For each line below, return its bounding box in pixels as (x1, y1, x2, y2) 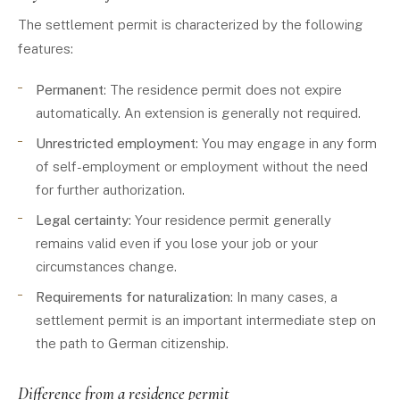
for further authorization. (36, 182, 185, 197)
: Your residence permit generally (129, 212, 331, 228)
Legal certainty (36, 212, 129, 228)
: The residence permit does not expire (104, 82, 342, 97)
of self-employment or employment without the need (36, 159, 368, 174)
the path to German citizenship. (36, 336, 229, 351)
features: (18, 41, 73, 56)
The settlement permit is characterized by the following (18, 17, 363, 32)
